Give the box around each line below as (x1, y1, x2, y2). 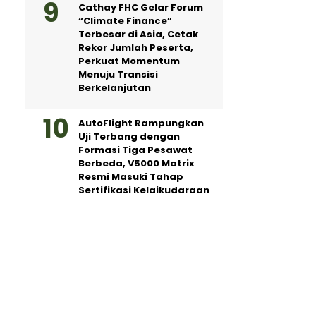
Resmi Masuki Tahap (78, 170, 183, 183)
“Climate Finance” (78, 14, 172, 28)
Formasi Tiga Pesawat (78, 143, 193, 157)
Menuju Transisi (78, 68, 158, 81)
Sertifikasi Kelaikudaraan (78, 183, 209, 197)
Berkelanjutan (78, 81, 151, 95)
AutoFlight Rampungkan (78, 116, 204, 130)
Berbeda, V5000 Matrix (78, 157, 195, 170)
